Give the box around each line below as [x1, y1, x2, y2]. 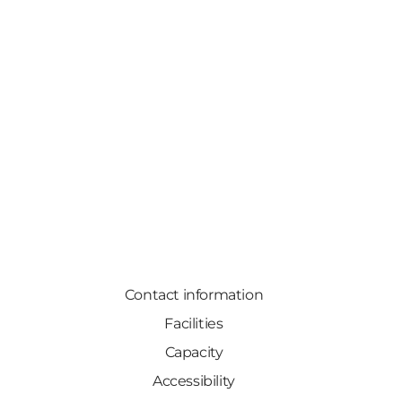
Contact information [124, 286, 264, 304]
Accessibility [153, 372, 235, 390]
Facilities [164, 315, 223, 333]
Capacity [164, 344, 223, 362]
